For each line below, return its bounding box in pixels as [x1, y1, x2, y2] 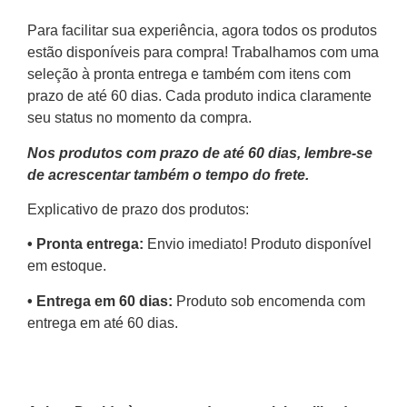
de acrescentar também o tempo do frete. [27, 166, 309, 183]
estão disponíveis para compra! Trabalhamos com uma [27, 45, 379, 61]
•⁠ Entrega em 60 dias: [27, 293, 176, 309]
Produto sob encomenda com [176, 293, 365, 309]
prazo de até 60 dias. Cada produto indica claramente [27, 88, 372, 104]
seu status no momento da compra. [27, 110, 255, 126]
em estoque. [27, 258, 106, 274]
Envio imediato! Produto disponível [147, 236, 372, 253]
